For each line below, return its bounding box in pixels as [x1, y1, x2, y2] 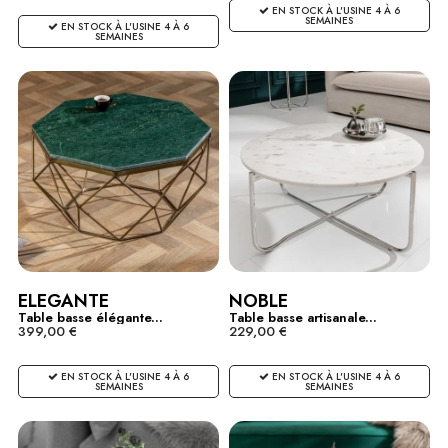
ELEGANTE [18, 288, 109, 315]
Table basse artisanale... [228, 308, 377, 328]
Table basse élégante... [18, 308, 163, 328]
